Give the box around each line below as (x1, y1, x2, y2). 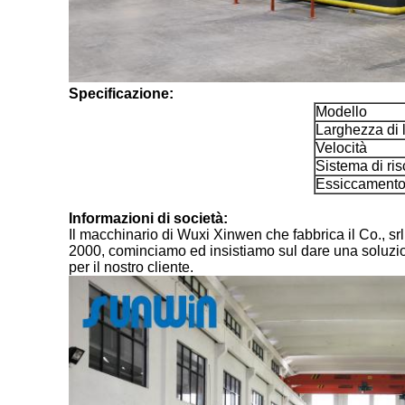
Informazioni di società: (69, 211, 228, 226)
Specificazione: (69, 86, 174, 101)
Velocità (316, 140, 367, 155)
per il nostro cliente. (69, 259, 193, 275)
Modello (316, 104, 367, 119)
